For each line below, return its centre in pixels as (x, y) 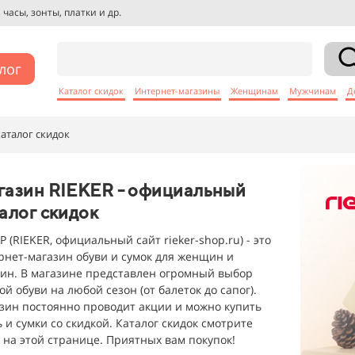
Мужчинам (313, 90)
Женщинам (254, 90)
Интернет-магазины (177, 90)
